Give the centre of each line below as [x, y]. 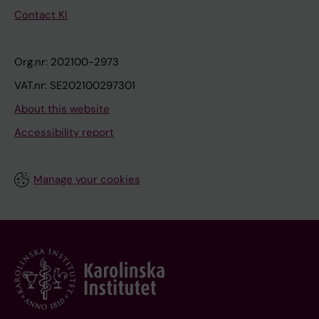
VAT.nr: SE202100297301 [75, 85]
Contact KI [41, 15]
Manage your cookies [87, 179]
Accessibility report [64, 132]
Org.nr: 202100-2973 [67, 62]
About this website [62, 109]
